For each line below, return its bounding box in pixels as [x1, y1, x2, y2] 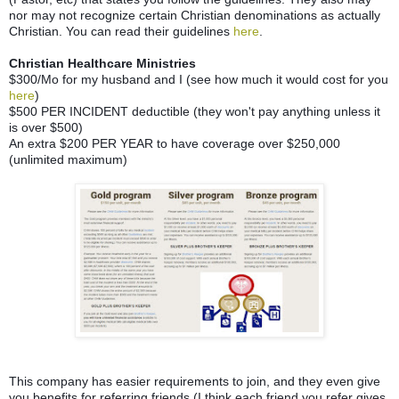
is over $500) [9, 119, 83, 134]
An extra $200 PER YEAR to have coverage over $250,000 [9, 135, 340, 151]
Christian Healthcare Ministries [9, 55, 196, 70]
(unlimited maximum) [9, 151, 127, 167]
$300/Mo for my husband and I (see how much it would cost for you [9, 71, 388, 86]
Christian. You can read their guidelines [9, 23, 233, 38]
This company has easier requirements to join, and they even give [9, 373, 380, 388]
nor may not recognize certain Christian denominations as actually [9, 7, 380, 22]
